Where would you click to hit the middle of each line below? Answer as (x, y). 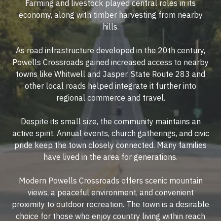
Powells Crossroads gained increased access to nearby (110, 62)
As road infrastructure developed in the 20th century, (110, 51)
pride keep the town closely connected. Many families (110, 145)
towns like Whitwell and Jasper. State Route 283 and (110, 74)
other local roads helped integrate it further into (110, 86)
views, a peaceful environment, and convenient (110, 193)
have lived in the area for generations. (110, 157)
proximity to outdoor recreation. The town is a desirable (110, 204)
